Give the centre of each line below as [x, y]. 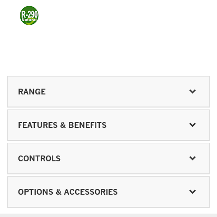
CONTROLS [39, 158]
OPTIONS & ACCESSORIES [68, 192]
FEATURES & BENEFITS [62, 125]
